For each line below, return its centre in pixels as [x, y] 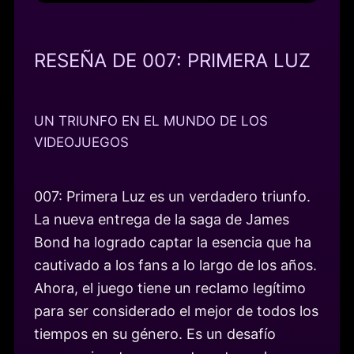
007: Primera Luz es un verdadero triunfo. [172, 196]
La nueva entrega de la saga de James [162, 219]
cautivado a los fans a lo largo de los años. [175, 265]
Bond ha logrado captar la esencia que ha [173, 242]
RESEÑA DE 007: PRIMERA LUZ [172, 60]
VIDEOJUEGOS [81, 142]
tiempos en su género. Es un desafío [155, 333]
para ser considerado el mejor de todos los [176, 311]
